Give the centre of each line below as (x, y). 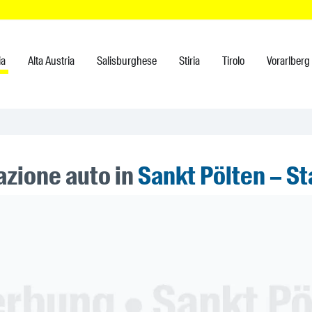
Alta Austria (51, 61)
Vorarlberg (288, 61)
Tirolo (233, 61)
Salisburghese (127, 61)
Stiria (189, 61)
